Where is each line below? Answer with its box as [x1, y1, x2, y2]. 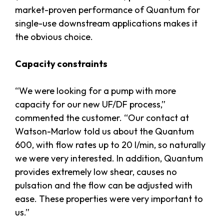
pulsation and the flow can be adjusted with [15, 179, 192, 191]
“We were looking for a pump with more [15, 85, 176, 97]
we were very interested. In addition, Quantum [15, 152, 203, 164]
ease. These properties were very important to [15, 193, 203, 205]
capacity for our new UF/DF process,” [15, 98, 165, 110]
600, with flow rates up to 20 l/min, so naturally [15, 139, 205, 151]
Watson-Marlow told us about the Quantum [15, 125, 194, 137]
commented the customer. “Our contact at [15, 112, 189, 124]
